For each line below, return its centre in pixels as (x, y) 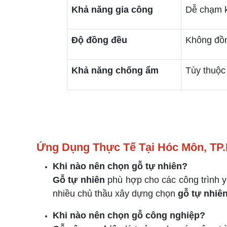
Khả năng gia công (112, 10)
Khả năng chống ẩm (115, 70)
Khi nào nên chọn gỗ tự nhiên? (120, 166)
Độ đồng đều (99, 40)
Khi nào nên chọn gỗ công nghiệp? (129, 215)
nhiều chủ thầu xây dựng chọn (115, 194)
